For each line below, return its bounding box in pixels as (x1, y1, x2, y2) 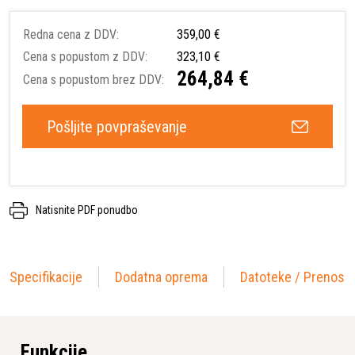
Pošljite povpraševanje (47, 116, 187, 136)
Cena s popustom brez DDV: (23, 71, 164, 87)
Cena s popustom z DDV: (23, 48, 147, 64)
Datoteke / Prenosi (240, 268, 348, 285)
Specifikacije (10, 268, 82, 285)
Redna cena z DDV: (23, 26, 119, 42)
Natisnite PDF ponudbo (36, 203, 138, 216)
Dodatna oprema (115, 268, 208, 285)
